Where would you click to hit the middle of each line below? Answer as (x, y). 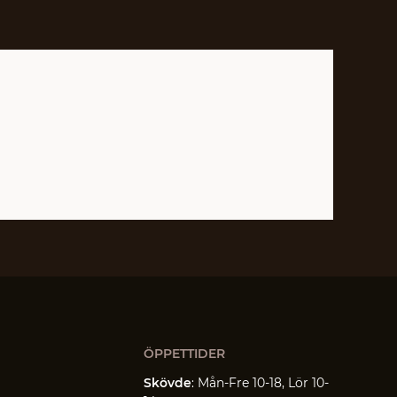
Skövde (167, 383)
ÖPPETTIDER (184, 354)
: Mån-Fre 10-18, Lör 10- (260, 383)
